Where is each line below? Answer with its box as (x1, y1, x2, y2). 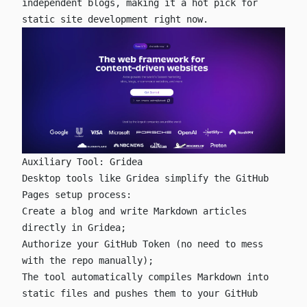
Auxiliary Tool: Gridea (22, 156, 143, 168)
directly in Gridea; (22, 222, 126, 234)
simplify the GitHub (159, 173, 269, 184)
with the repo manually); (22, 255, 153, 267)
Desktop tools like (22, 173, 126, 184)
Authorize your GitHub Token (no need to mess (22, 238, 263, 250)
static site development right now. (22, 13, 208, 25)
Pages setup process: (22, 189, 132, 201)
